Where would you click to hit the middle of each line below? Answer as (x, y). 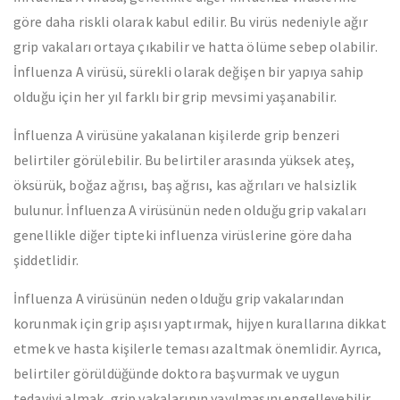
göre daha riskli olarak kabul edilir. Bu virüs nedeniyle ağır (191, 21)
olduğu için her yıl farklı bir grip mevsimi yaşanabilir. (175, 96)
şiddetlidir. (46, 260)
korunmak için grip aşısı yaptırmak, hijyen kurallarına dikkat (200, 323)
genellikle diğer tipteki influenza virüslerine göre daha (183, 235)
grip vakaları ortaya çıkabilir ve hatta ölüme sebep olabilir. (196, 46)
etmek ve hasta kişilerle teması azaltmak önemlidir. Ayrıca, (198, 348)
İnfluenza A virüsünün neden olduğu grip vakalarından (179, 298)
